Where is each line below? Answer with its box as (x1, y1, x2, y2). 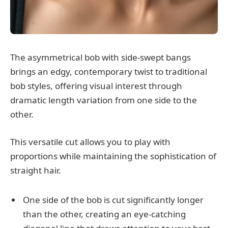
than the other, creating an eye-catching (23, 208, 186, 220)
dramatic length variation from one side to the (10, 94, 197, 106)
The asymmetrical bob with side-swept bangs (10, 51, 191, 63)
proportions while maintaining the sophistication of (10, 150, 216, 162)
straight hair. (10, 164, 61, 176)
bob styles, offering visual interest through (10, 79, 182, 92)
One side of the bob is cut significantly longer (23, 194, 204, 206)
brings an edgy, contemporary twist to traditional (10, 65, 207, 77)
